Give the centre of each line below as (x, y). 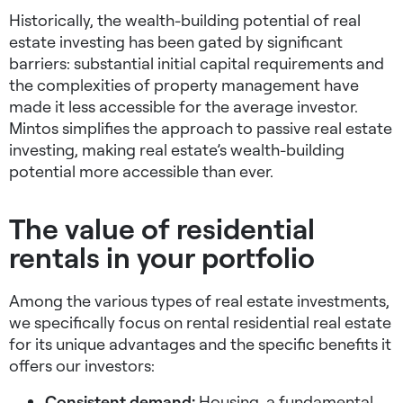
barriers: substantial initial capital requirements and (197, 63)
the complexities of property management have (184, 85)
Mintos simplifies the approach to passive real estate (201, 128)
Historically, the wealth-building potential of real (185, 20)
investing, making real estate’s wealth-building (177, 150)
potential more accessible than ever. (141, 171)
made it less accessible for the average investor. (184, 107)
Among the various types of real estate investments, (199, 301)
